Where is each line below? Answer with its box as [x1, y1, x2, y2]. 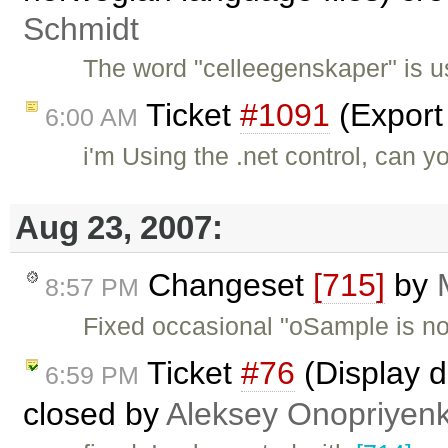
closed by [23, 396, 166, 433]
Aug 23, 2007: [15, 209, 223, 247]
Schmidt [23, 11, 139, 48]
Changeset [139, 267, 313, 304]
